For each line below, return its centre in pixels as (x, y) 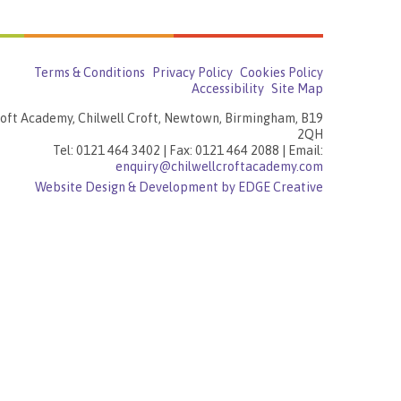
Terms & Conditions (90, 73)
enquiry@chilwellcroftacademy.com (219, 166)
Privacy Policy (192, 73)
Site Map (297, 89)
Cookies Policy (282, 73)
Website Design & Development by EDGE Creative (179, 187)
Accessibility (228, 89)
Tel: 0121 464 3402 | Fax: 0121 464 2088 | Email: (188, 150)
